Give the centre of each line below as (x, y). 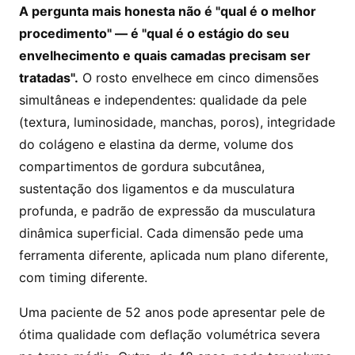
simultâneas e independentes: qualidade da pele (163, 100)
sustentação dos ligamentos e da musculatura (157, 189)
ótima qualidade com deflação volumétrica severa (170, 334)
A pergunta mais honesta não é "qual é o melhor (168, 11)
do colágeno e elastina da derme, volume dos (156, 144)
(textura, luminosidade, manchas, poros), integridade (177, 122)
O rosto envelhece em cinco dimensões (198, 78)
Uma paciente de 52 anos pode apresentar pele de (172, 312)
